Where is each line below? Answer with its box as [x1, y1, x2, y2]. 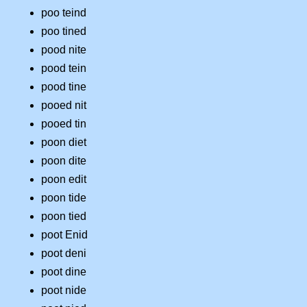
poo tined [41, 25, 86, 38]
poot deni [41, 247, 86, 260]
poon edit [41, 173, 86, 186]
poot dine [41, 266, 86, 278]
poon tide [41, 192, 86, 204]
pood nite [41, 44, 86, 56]
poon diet [41, 136, 86, 149]
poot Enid [41, 229, 88, 241]
